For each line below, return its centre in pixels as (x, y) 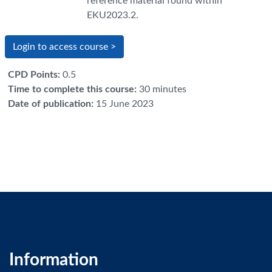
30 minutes (163, 89)
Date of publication (49, 104)
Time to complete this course (71, 89)
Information (54, 260)
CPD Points (33, 75)
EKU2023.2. (113, 15)
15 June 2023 (125, 104)
